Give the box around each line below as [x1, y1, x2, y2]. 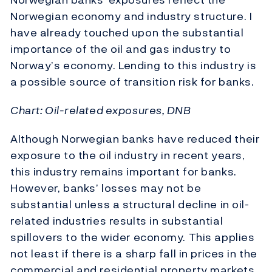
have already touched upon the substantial [10, 24, 244, 41]
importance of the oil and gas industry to [10, 41, 231, 58]
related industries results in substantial [10, 212, 223, 229]
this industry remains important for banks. [10, 163, 237, 180]
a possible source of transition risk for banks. [10, 73, 254, 90]
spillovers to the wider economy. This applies [10, 229, 255, 246]
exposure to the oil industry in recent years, [10, 147, 245, 164]
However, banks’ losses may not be [10, 180, 202, 197]
